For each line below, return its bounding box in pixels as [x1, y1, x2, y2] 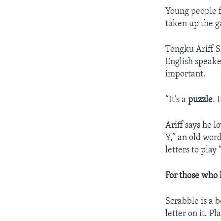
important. [165, 69, 206, 79]
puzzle [188, 95, 213, 105]
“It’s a [165, 95, 188, 105]
